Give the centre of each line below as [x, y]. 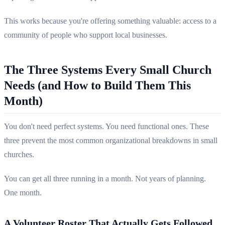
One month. [23, 193]
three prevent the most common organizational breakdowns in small [111, 141]
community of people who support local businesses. [86, 35]
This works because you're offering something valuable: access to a [110, 21]
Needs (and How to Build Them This [97, 86]
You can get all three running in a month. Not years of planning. [105, 179]
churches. [19, 155]
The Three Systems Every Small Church [108, 70]
